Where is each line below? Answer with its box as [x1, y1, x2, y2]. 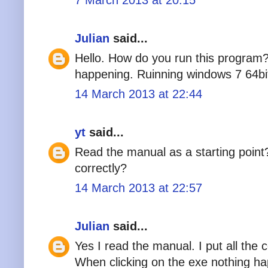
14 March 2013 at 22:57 [75, 181, 202, 194]
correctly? [75, 161, 127, 175]
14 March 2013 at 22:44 [75, 87, 202, 100]
